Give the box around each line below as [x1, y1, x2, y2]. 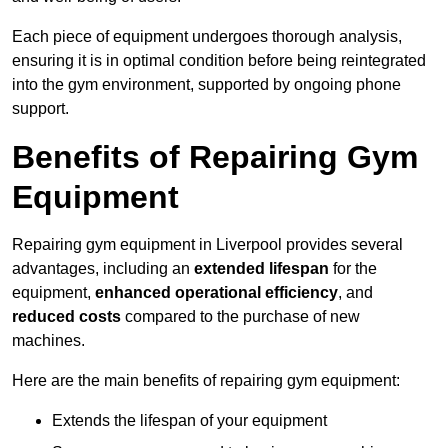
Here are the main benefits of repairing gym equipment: [12, 372, 400, 390]
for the [329, 260, 377, 278]
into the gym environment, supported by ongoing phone [12, 76, 401, 94]
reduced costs [12, 308, 121, 326]
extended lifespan [194, 260, 329, 278]
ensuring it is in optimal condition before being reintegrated [12, 52, 426, 70]
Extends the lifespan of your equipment [52, 412, 327, 430]
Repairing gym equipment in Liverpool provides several [12, 236, 403, 254]
